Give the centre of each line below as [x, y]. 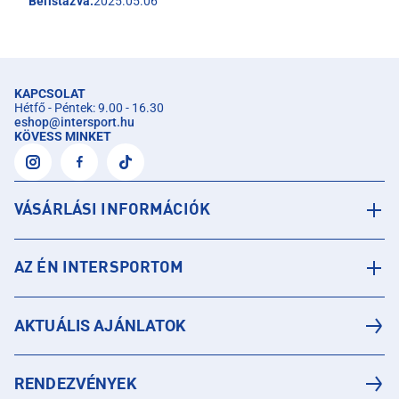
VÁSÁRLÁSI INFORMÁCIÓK [112, 210]
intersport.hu [98, 122]
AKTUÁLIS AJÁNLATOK [100, 326]
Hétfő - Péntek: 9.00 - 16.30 [89, 108]
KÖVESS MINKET [63, 136]
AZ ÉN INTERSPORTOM [99, 268]
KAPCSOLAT [50, 94]
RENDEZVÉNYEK [75, 383]
